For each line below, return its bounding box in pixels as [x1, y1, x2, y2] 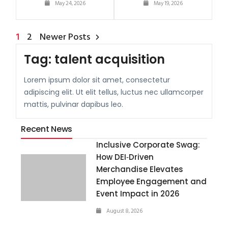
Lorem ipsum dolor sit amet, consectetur [24, 74, 170, 85]
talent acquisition [54, 50, 165, 68]
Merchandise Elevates [96, 163, 184, 175]
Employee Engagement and [96, 176, 207, 187]
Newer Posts [40, 29, 91, 44]
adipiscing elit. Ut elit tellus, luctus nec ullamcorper [24, 87, 204, 97]
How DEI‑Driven [96, 151, 154, 162]
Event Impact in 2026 [96, 188, 180, 199]
